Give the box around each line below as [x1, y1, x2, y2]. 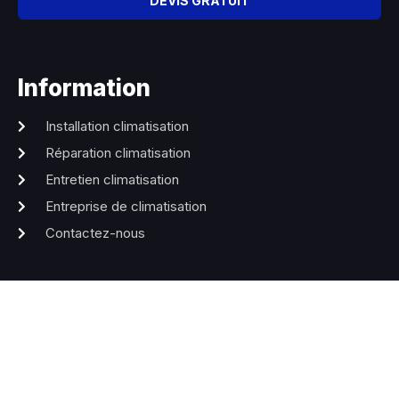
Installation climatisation [45, 117, 189, 134]
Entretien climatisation [45, 170, 179, 188]
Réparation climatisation [45, 143, 191, 161]
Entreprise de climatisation [45, 197, 207, 215]
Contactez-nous [45, 224, 145, 241]
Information [18, 73, 151, 102]
